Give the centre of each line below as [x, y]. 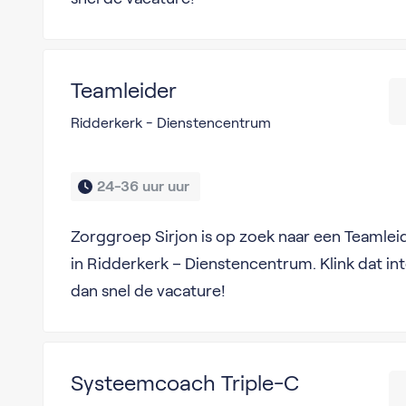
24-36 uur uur [145, 186]
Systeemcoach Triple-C [184, 383]
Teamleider [123, 90]
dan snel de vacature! [148, 291]
